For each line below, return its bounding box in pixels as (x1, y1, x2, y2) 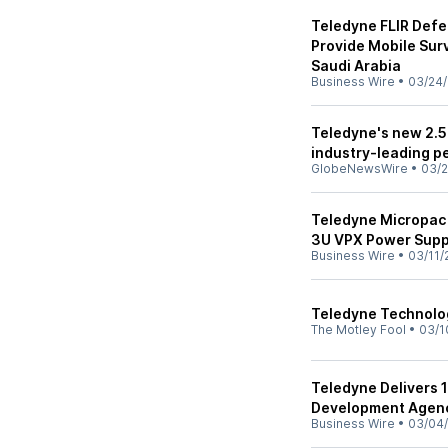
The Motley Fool (311, 322, 406, 337)
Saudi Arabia (311, 57, 401, 74)
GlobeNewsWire (311, 161, 408, 176)
